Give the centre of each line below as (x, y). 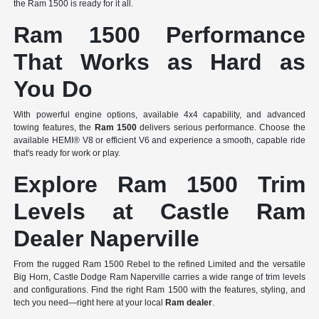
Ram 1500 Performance (159, 35)
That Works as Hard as (159, 62)
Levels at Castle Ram (159, 211)
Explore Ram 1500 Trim (159, 184)
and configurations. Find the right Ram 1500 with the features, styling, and (159, 289)
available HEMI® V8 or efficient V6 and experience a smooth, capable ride (159, 140)
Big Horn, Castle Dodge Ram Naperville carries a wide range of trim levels (159, 277)
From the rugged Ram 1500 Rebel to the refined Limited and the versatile (159, 264)
